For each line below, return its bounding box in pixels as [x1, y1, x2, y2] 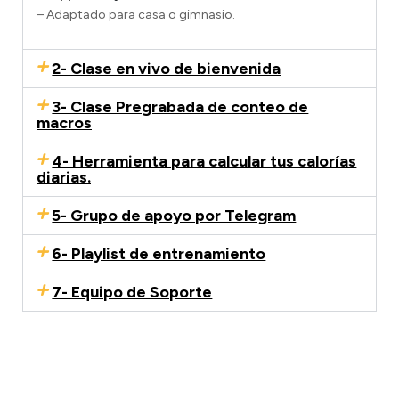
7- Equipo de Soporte [52, 282, 213, 303]
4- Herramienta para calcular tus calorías [52, 151, 357, 172]
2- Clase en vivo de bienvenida [52, 59, 281, 79]
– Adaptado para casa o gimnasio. [37, 7, 235, 23]
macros [37, 113, 92, 134]
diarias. [37, 167, 91, 188]
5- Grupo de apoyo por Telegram [52, 206, 297, 226]
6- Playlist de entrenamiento [52, 244, 266, 265]
